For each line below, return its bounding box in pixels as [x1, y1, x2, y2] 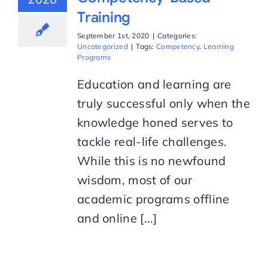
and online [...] [77, 211, 157, 226]
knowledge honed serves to [77, 115, 233, 130]
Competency [156, 42, 200, 51]
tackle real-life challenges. [77, 134, 230, 150]
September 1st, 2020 [77, 31, 150, 41]
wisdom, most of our [77, 172, 193, 188]
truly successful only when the [77, 96, 250, 111]
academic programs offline [77, 191, 230, 207]
